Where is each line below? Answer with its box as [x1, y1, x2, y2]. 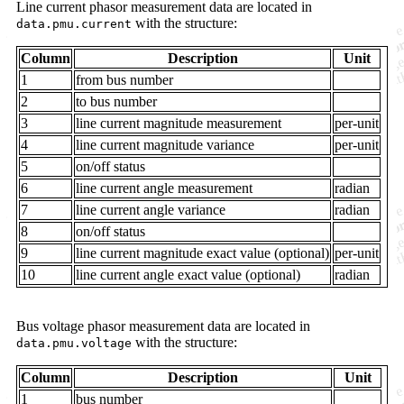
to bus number [76, 93, 157, 109]
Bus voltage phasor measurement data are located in [16, 317, 310, 334]
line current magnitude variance [76, 136, 254, 152]
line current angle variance [76, 201, 225, 217]
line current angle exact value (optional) [76, 266, 300, 282]
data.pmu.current [16, 16, 132, 31]
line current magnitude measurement [76, 115, 281, 131]
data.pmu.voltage [16, 335, 132, 350]
